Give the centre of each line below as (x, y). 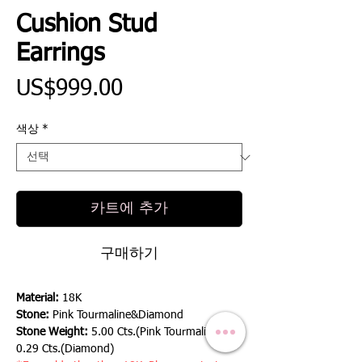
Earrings (60, 55)
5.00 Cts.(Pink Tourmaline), (157, 333)
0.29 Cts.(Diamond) (65, 349)
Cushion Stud (87, 25)
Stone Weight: (52, 333)
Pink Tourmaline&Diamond (116, 316)
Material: (39, 299)
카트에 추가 (129, 209)
